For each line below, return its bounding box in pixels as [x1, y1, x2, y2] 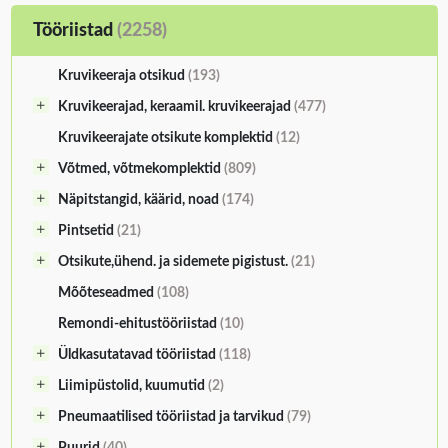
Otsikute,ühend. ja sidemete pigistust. [57, 255, 291, 270]
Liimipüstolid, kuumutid [57, 379, 208, 394]
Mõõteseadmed [57, 286, 157, 301]
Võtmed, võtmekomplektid [57, 162, 224, 177]
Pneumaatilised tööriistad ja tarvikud [57, 410, 287, 425]
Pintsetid [57, 224, 117, 239]
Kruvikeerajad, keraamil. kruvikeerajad [57, 100, 294, 115]
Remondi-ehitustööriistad [57, 317, 220, 332]
